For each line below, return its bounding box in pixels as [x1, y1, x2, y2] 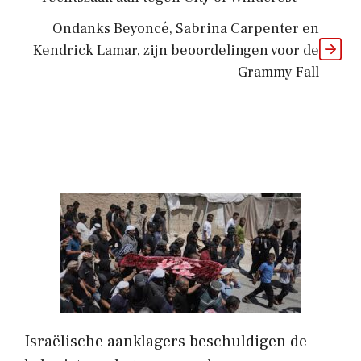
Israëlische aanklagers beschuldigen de [24, 330, 307, 352]
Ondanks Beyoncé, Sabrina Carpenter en [52, 19, 319, 38]
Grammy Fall [238, 62, 319, 81]
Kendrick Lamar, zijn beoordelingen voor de [33, 40, 319, 60]
